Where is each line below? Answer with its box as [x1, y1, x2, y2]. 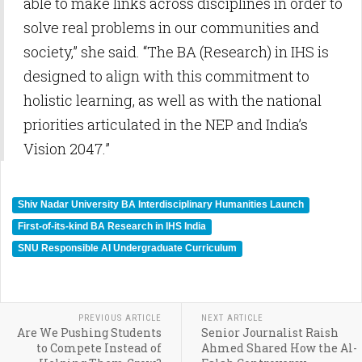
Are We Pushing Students [16, 325, 162, 340]
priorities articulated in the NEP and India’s [23, 115, 308, 134]
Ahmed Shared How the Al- [200, 340, 357, 356]
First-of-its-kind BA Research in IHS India [18, 221, 207, 232]
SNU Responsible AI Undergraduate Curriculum [18, 242, 238, 254]
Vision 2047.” [23, 139, 110, 158]
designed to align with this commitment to [23, 66, 309, 86]
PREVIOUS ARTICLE [78, 313, 162, 323]
